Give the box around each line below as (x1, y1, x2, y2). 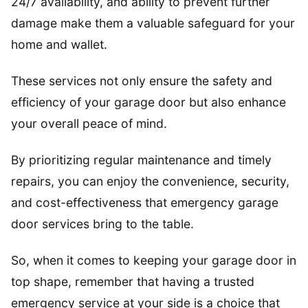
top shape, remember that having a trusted (11, 274, 254, 289)
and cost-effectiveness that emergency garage (11, 195, 278, 210)
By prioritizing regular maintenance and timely (11, 153, 272, 168)
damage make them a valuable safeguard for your (11, 16, 295, 31)
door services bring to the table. (11, 217, 194, 232)
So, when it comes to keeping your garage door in (11, 253, 296, 268)
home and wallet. (11, 37, 107, 52)
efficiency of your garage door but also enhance (11, 95, 286, 110)
